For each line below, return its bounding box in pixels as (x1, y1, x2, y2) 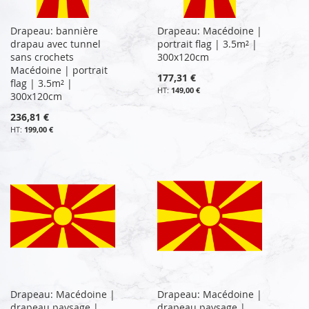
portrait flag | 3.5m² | (157, 37, 258, 50)
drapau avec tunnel (10, 37, 101, 50)
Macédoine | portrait (10, 63, 108, 77)
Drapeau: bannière (10, 23, 98, 37)
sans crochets (10, 50, 74, 63)
